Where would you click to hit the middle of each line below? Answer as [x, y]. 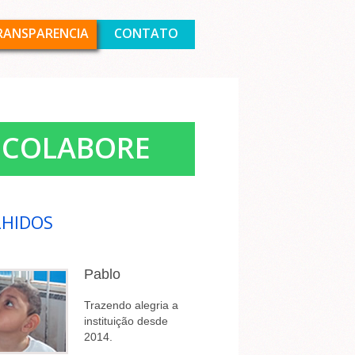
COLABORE [76, 148]
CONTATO [146, 33]
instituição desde [126, 321]
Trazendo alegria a [131, 305]
